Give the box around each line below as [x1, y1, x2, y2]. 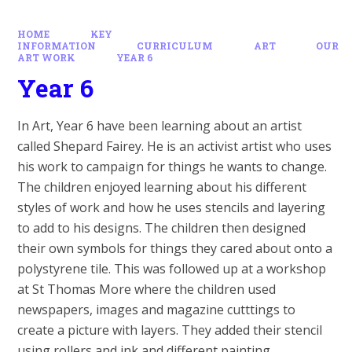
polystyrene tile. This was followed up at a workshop [17, 260, 327, 278]
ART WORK [17, 51, 76, 64]
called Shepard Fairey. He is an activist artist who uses [17, 137, 332, 156]
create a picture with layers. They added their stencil [17, 321, 323, 339]
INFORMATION [17, 39, 97, 52]
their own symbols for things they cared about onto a [17, 240, 333, 258]
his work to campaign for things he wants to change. [17, 158, 328, 176]
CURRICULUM [137, 39, 213, 52]
